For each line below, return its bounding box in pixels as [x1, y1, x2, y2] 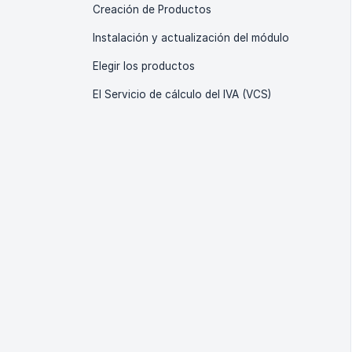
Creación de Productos [93, 3, 211, 16]
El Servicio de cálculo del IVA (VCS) [93, 88, 271, 101]
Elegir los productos [93, 60, 195, 72]
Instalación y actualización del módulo [93, 31, 289, 44]
